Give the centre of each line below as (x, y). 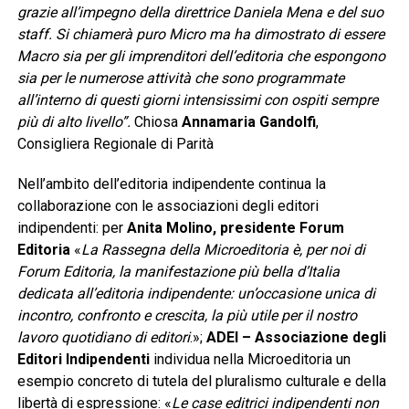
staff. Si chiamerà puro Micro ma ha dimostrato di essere (200, 35)
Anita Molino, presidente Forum (235, 228)
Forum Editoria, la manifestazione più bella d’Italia (178, 272)
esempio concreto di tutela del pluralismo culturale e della (201, 382)
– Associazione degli (314, 338)
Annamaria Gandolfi (248, 122)
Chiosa (157, 122)
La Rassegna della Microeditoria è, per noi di (223, 250)
